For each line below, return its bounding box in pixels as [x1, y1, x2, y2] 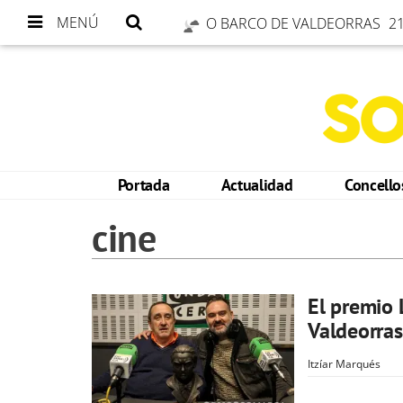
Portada [117, 175, 170, 195]
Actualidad [220, 175, 293, 195]
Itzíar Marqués [308, 356, 381, 372]
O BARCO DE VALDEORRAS [206, 13, 384, 33]
